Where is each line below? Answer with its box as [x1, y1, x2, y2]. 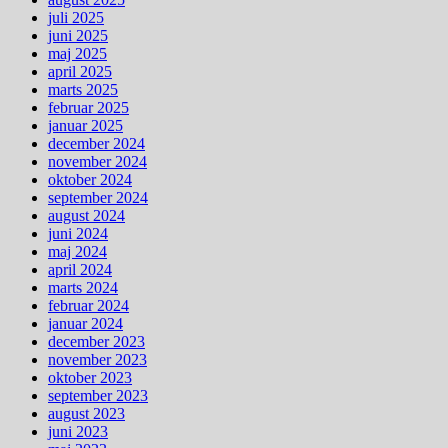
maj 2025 [48, 44, 107, 62]
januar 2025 [48, 116, 123, 134]
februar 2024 [48, 296, 129, 314]
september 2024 [48, 188, 148, 206]
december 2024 [48, 134, 145, 152]
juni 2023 [48, 422, 108, 440]
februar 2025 [48, 98, 129, 116]
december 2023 [48, 332, 145, 350]
